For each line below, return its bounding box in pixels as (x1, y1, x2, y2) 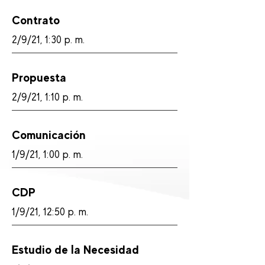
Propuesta (12, 70, 66, 85)
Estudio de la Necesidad (12, 243, 139, 257)
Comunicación (12, 128, 86, 142)
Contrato (12, 13, 60, 27)
